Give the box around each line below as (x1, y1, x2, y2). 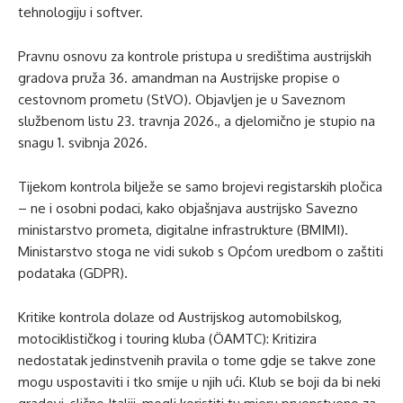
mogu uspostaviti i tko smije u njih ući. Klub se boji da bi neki (18, 373, 381, 390)
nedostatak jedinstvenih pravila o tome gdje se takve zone (18, 352, 376, 369)
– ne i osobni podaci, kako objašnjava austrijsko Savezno (18, 200, 358, 217)
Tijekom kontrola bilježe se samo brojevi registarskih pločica (18, 178, 382, 195)
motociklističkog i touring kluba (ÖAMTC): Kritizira (18, 330, 317, 347)
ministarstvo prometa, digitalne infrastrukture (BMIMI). (18, 221, 348, 238)
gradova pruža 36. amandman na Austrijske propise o (18, 69, 340, 86)
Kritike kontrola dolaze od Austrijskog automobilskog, (18, 309, 342, 326)
